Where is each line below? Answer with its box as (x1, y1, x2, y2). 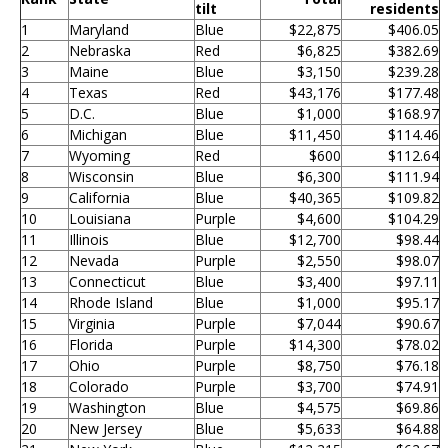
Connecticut (69, 271, 146, 291)
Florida (69, 334, 113, 354)
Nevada (69, 250, 119, 270)
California (69, 187, 130, 207)
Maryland (69, 19, 129, 39)
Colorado (69, 376, 129, 396)
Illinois (69, 229, 109, 249)
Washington (69, 397, 146, 417)
